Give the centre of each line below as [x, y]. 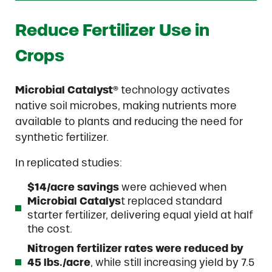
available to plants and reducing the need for [129, 122]
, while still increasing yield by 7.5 [172, 262]
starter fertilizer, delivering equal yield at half [140, 215]
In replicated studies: [69, 163]
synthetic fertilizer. [62, 138]
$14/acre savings [73, 187]
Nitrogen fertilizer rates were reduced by [135, 248]
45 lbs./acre [59, 262]
